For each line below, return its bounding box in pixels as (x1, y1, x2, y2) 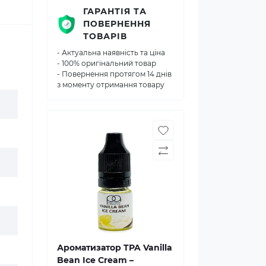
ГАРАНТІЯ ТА (83, 6, 147, 17)
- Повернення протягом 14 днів (57, 69, 172, 78)
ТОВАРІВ (83, 31, 127, 42)
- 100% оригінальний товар (57, 59, 156, 68)
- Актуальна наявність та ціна (57, 48, 165, 57)
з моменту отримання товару (57, 80, 164, 89)
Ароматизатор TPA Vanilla (57, 242, 172, 253)
